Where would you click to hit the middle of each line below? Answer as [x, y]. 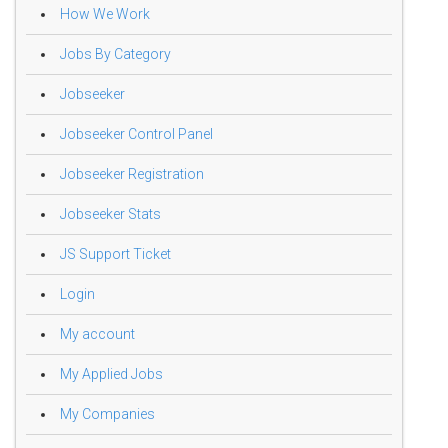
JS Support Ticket [115, 254]
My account [97, 334]
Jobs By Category [115, 54]
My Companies [107, 414]
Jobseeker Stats [110, 214]
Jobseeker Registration [132, 174]
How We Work [105, 14]
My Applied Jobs [111, 374]
